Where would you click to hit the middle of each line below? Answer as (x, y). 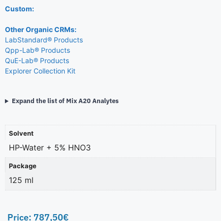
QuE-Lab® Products (37, 61)
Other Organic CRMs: (41, 30)
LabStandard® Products (44, 40)
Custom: (19, 9)
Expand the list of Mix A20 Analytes (65, 101)
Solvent (21, 133)
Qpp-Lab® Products (37, 50)
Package (22, 166)
